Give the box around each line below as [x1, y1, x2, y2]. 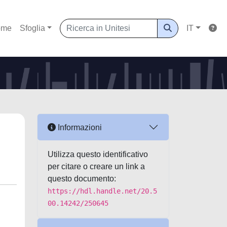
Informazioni [56, 123, 102, 132]
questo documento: [48, 174, 116, 183]
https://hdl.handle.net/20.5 [48, 187, 157, 195]
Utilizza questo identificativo [48, 150, 148, 159]
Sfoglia [19, 24, 45, 32]
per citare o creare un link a [48, 162, 145, 171]
